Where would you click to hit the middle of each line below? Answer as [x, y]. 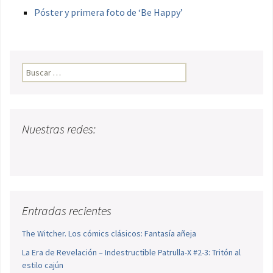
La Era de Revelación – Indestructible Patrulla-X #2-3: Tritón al [131, 253]
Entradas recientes [67, 211]
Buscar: [35, 69]
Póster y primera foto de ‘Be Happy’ [108, 12]
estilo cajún [43, 265]
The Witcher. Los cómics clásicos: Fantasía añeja [109, 234]
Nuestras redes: [59, 129]
